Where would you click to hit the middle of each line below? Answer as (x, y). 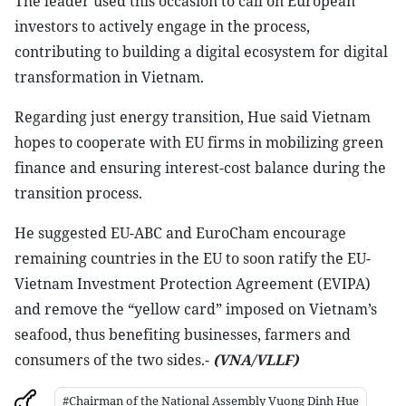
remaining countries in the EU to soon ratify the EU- (193, 258)
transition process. (78, 193)
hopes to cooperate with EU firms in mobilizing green (199, 142)
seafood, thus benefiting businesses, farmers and (183, 334)
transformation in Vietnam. (109, 77)
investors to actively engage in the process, (162, 26)
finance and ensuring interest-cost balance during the (200, 168)
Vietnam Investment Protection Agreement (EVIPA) (193, 284)
